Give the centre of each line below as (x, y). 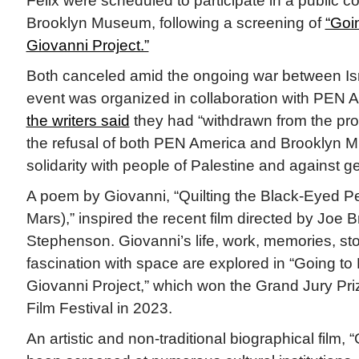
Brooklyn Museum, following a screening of (175, 23)
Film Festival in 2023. (99, 309)
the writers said (78, 121)
